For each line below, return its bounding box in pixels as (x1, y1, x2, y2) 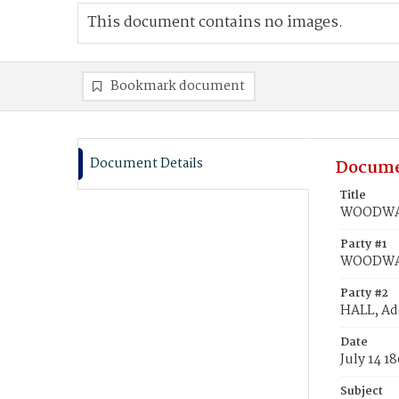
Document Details (90, 153, 203, 175)
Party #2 (340, 284, 388, 303)
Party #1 (340, 235, 387, 254)
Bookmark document (110, 76, 245, 97)
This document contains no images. (87, 11, 343, 35)
